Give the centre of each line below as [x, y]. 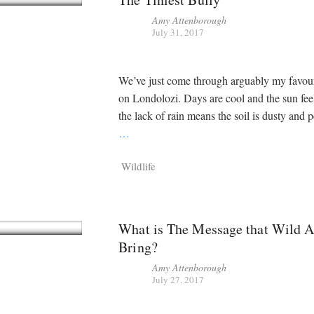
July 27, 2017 [178, 279]
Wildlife [139, 166]
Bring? [138, 247]
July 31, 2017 [178, 33]
